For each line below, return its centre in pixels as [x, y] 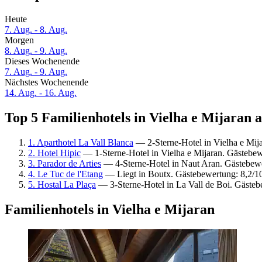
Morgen [19, 40]
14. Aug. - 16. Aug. [41, 93]
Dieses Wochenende [42, 61]
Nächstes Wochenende [46, 82]
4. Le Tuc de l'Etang [65, 174]
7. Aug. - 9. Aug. [36, 72]
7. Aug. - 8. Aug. [36, 30]
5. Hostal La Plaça [62, 184]
